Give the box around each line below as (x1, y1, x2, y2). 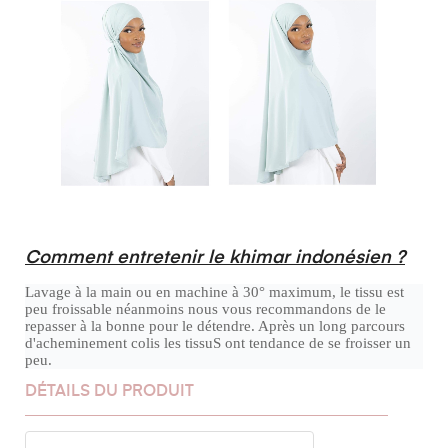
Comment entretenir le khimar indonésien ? (25, 249, 405, 268)
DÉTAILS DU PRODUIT (25, 384, 194, 401)
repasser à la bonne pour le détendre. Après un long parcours (25, 318, 405, 335)
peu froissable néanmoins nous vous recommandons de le (25, 301, 386, 318)
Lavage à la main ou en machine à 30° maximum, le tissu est (25, 284, 404, 301)
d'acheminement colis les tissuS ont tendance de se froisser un (25, 335, 411, 352)
